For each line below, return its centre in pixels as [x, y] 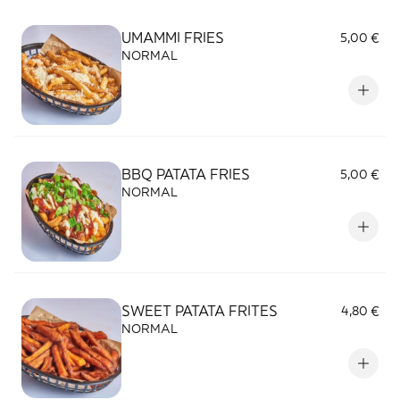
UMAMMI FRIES [173, 37]
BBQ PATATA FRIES [186, 174]
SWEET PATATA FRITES [200, 311]
